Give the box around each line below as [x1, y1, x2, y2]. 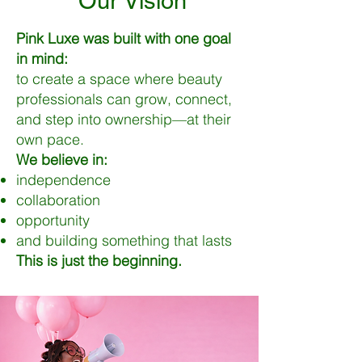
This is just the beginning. [16, 251, 182, 271]
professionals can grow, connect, [16, 90, 232, 109]
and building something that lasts [16, 231, 232, 250]
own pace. [16, 130, 84, 149]
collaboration [16, 191, 100, 210]
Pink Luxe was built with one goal [16, 29, 231, 48]
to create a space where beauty [16, 69, 222, 89]
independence [16, 170, 111, 190]
